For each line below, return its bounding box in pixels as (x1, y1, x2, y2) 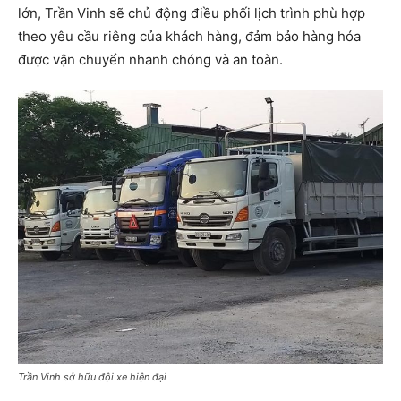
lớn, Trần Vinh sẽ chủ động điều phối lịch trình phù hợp (18, 4, 365, 21)
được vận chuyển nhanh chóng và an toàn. (18, 51, 283, 68)
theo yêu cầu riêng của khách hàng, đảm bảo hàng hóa (18, 28, 361, 45)
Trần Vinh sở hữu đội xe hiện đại (18, 370, 166, 383)
